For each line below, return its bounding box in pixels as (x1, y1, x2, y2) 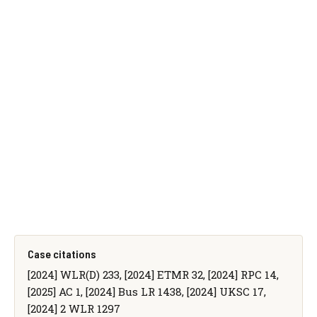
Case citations (27, 246, 96, 260)
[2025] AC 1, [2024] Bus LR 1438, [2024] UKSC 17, (27, 284, 266, 299)
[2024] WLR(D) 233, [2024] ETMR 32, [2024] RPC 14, (27, 267, 279, 282)
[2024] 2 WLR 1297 (27, 301, 120, 316)
